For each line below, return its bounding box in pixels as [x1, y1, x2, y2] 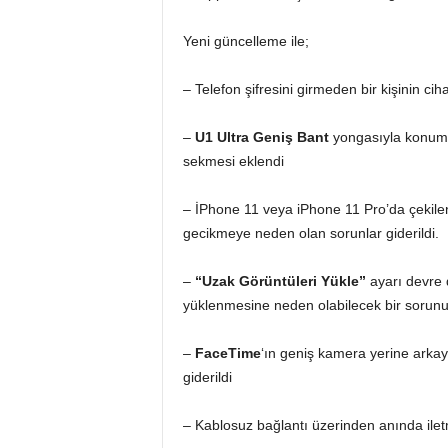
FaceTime [194, 345, 261, 361]
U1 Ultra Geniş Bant [194, 129, 329, 145]
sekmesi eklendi [182, 153, 284, 169]
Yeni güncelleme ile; [182, 33, 309, 49]
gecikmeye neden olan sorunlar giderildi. [182, 225, 439, 241]
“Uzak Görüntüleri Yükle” [194, 273, 366, 289]
